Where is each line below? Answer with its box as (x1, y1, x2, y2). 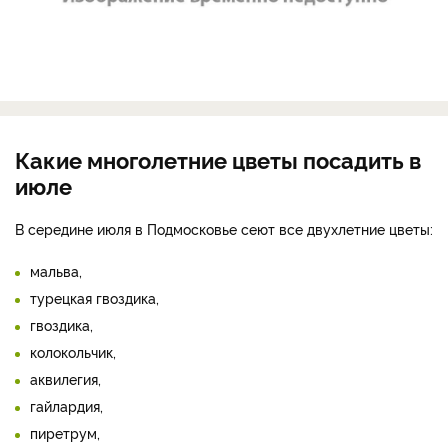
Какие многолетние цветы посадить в (15, 143, 421, 174)
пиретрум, (30, 422, 100, 442)
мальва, (30, 260, 82, 280)
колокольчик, (30, 341, 116, 361)
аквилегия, (30, 368, 101, 388)
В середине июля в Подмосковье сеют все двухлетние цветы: (15, 218, 433, 238)
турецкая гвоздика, (30, 287, 159, 307)
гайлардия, (30, 395, 103, 415)
